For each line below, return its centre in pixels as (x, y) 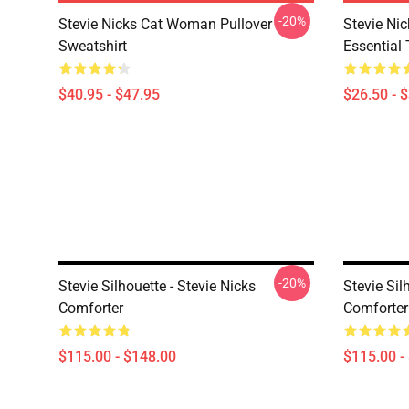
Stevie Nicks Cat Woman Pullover (165, 24)
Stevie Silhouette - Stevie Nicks (157, 286)
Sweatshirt (93, 46)
